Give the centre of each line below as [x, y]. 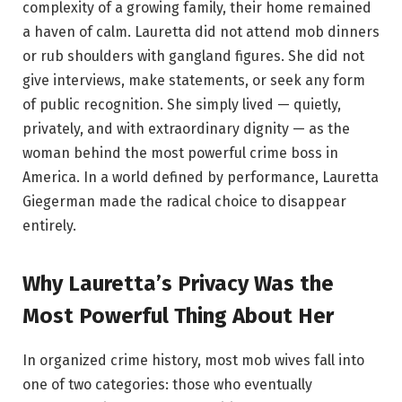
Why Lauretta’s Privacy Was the [178, 283]
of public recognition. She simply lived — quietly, [182, 105]
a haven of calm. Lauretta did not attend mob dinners [201, 32]
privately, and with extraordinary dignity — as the [186, 129]
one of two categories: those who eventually [167, 384]
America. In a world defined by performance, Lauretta [201, 178]
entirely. [49, 226]
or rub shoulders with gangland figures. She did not [193, 57]
